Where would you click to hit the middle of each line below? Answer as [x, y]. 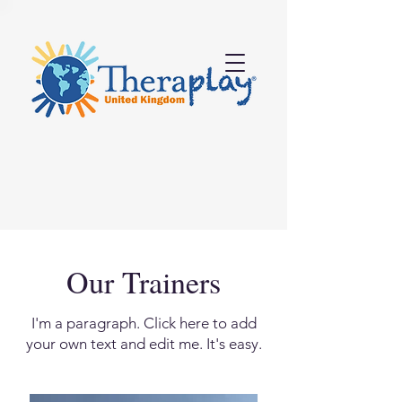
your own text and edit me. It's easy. [144, 344]
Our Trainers [144, 282]
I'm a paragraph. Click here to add [144, 323]
